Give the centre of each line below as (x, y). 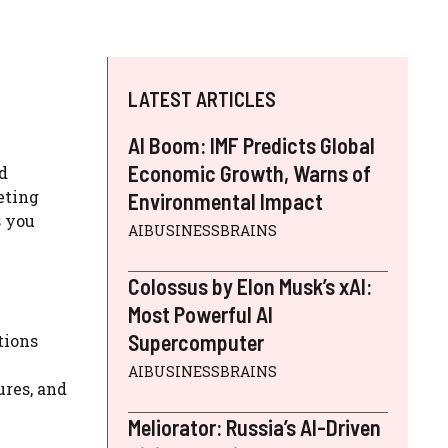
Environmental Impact (225, 201)
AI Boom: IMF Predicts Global (251, 145)
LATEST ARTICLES (202, 99)
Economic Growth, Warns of (249, 173)
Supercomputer (196, 342)
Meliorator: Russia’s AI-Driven (254, 427)
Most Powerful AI (200, 314)
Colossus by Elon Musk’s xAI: (250, 286)
